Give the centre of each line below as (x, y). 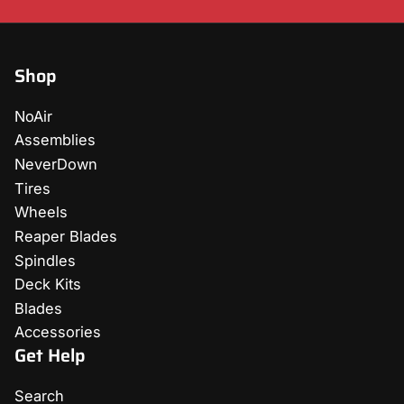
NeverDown (55, 165)
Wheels (41, 212)
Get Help (50, 356)
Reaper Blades (65, 236)
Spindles (45, 260)
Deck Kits (47, 285)
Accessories (57, 332)
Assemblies (55, 140)
